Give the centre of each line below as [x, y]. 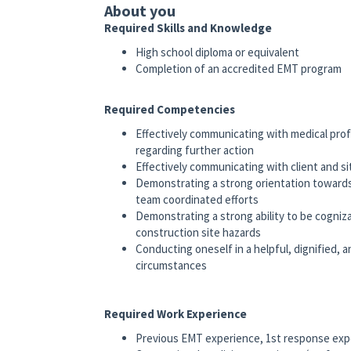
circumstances [171, 266]
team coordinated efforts [197, 200]
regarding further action [195, 150]
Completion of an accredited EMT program [239, 69]
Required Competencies [172, 110]
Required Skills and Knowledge [189, 28]
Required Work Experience [175, 314]
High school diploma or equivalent [218, 52]
